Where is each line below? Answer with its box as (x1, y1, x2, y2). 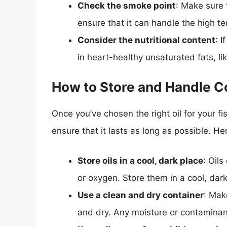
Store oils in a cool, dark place (78, 156, 203, 166)
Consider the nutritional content (78, 35, 215, 46)
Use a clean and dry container (78, 190, 204, 201)
